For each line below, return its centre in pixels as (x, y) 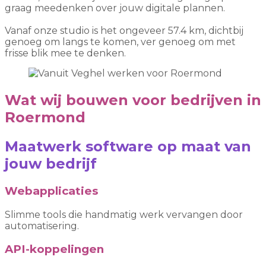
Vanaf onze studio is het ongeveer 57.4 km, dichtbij (124, 31)
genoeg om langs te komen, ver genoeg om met (120, 42)
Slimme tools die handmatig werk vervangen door (124, 214)
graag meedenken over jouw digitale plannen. (115, 8)
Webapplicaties (51, 191)
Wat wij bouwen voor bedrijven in (133, 100)
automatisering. (42, 226)
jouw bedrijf (51, 163)
